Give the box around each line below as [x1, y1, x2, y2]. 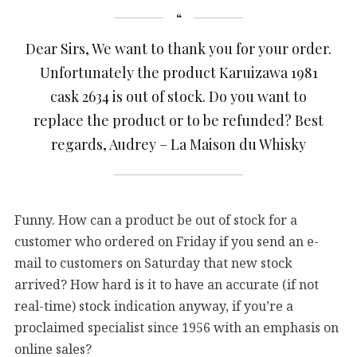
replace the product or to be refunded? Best [33, 111, 324, 131]
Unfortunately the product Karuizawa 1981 [39, 63, 318, 83]
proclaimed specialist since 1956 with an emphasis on [14, 318, 339, 336]
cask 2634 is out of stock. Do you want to [50, 87, 307, 107]
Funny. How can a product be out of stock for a [14, 210, 297, 229]
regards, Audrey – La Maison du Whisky [51, 135, 306, 155]
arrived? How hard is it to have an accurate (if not [14, 275, 319, 293]
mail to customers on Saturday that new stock [14, 253, 292, 272]
